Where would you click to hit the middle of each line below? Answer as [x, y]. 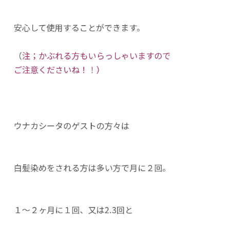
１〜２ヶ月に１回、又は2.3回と [73, 210]
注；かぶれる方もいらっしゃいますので [96, 55]
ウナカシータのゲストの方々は [72, 126]
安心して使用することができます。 [79, 27]
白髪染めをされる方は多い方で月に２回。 [92, 168]
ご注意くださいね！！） [59, 70]
